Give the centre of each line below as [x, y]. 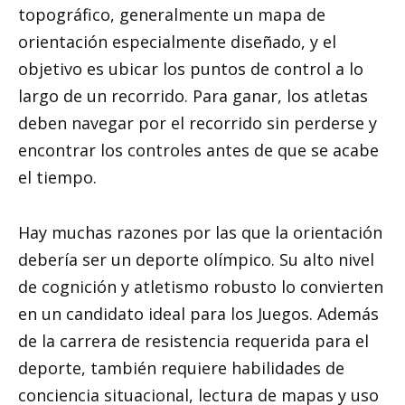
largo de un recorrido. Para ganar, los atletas [193, 96]
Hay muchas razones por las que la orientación [200, 232]
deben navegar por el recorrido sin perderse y [198, 123]
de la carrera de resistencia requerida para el [193, 340]
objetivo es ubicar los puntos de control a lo [191, 69]
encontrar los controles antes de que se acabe [198, 151]
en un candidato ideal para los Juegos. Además [198, 313]
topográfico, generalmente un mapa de [172, 15]
